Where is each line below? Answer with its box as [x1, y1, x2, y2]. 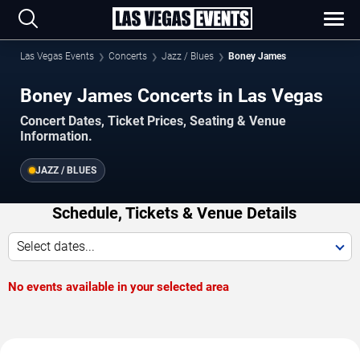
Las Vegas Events [20, 51, 94, 62]
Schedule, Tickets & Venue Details [51, 203, 297, 223]
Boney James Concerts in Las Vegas [20, 84, 323, 107]
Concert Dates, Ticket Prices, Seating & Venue [20, 113, 286, 129]
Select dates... [17, 239, 95, 255]
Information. [20, 129, 92, 145]
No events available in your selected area [8, 280, 229, 295]
